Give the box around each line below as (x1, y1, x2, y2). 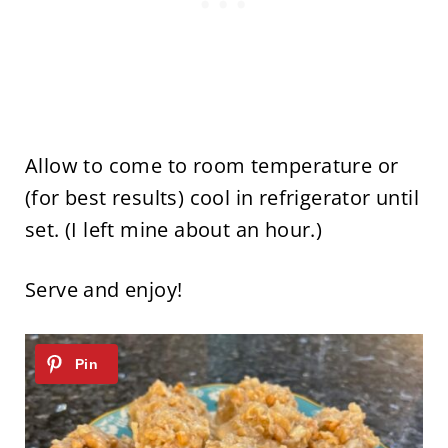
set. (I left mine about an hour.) (24, 215, 328, 243)
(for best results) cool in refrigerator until (24, 183, 419, 211)
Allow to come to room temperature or (24, 151, 399, 179)
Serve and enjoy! (24, 275, 188, 303)
